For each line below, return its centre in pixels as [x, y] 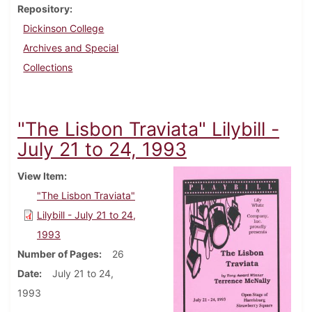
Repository [44, 9]
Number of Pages [58, 254]
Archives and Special [71, 48]
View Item [41, 176]
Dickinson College [64, 29]
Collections [48, 68]
